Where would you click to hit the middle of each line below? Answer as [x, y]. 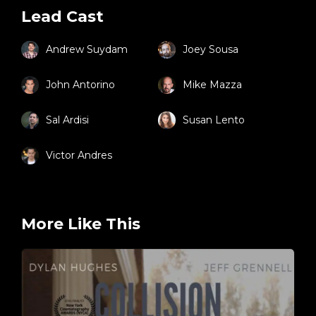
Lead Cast [62, 17]
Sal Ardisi [67, 120]
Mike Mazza [212, 85]
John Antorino [80, 85]
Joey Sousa [211, 49]
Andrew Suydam [87, 49]
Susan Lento [214, 120]
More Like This [81, 224]
